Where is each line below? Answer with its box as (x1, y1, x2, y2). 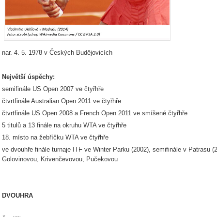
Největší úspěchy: (2, 73, 55, 80)
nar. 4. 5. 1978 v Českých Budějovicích (2, 49, 112, 56)
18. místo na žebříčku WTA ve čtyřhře (2, 134, 108, 141)
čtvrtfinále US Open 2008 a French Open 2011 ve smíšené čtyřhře (2, 109, 187, 117)
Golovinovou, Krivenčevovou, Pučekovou (2, 155, 118, 163)
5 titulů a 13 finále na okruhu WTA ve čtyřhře (2, 122, 126, 129)
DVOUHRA (2, 192, 33, 199)
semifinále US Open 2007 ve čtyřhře (2, 85, 104, 93)
